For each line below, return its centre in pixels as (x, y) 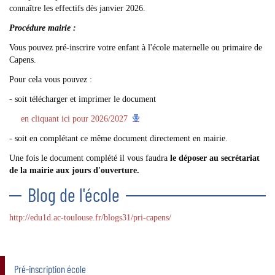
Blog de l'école (74, 194)
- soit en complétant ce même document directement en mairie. (118, 138)
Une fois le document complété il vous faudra (90, 158)
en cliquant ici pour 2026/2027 (73, 119)
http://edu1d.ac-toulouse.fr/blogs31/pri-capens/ (90, 218)
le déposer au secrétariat (215, 158)
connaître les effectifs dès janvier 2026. (77, 8)
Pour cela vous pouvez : (51, 79)
